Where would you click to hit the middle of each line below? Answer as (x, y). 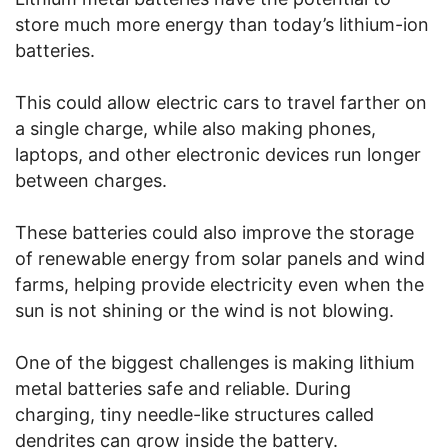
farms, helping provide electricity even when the (219, 285)
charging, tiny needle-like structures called (194, 415)
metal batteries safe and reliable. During (183, 389)
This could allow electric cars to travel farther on (221, 103)
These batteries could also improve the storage (214, 233)
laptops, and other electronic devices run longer (218, 155)
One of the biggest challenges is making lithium (215, 363)
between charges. (91, 181)
